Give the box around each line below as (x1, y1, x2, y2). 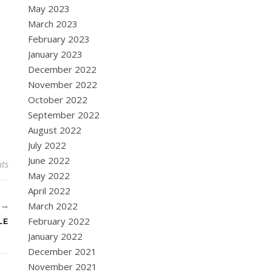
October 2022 (28, 93, 87, 106)
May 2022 (28, 169, 70, 182)
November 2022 (28, 78, 97, 90)
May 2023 (28, 2, 70, 15)
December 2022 (28, 63, 97, 75)
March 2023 (28, 18, 78, 30)
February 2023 (28, 33, 90, 45)
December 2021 (28, 245, 97, 257)
